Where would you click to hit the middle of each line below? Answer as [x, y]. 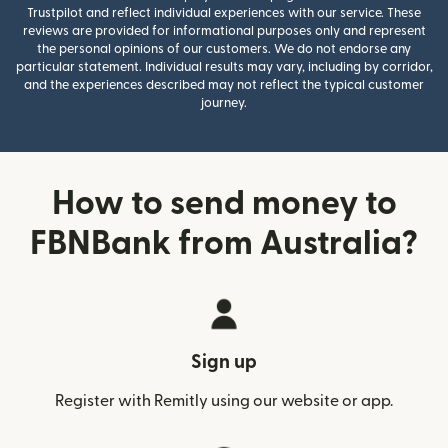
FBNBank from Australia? [224, 243]
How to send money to [224, 203]
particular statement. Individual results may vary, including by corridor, [224, 66]
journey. [224, 102]
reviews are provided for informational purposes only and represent [224, 30]
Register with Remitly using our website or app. [224, 400]
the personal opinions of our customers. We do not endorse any [224, 48]
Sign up [224, 362]
